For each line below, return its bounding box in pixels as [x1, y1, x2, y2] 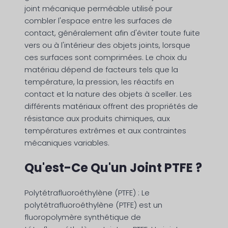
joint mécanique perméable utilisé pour [24, 3, 173, 14]
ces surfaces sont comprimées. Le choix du [24, 52, 187, 63]
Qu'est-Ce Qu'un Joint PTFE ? [24, 159, 202, 177]
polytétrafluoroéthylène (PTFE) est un [24, 199, 162, 211]
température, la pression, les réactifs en [24, 76, 174, 88]
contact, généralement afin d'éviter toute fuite [24, 27, 200, 39]
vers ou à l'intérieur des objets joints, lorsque [24, 40, 190, 51]
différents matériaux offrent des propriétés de [24, 101, 198, 112]
